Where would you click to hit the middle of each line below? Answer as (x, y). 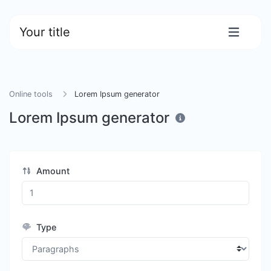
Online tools (31, 94)
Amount (51, 171)
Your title (45, 32)
